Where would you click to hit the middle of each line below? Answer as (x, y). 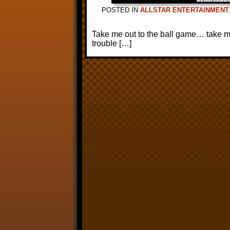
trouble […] (112, 43)
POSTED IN (121, 10)
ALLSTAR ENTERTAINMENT (185, 10)
